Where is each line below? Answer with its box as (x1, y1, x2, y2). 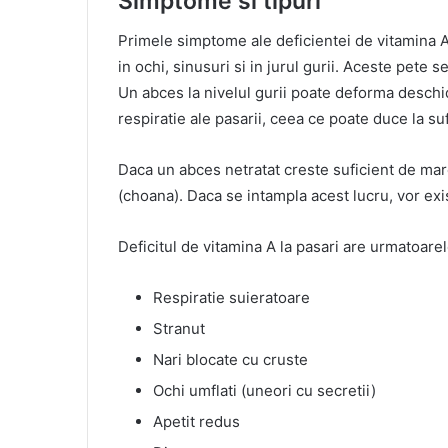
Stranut (153, 319, 205, 339)
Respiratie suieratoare (153, 288, 310, 308)
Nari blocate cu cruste (153, 350, 308, 370)
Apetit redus (153, 412, 240, 432)
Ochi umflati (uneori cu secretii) (153, 381, 376, 401)
